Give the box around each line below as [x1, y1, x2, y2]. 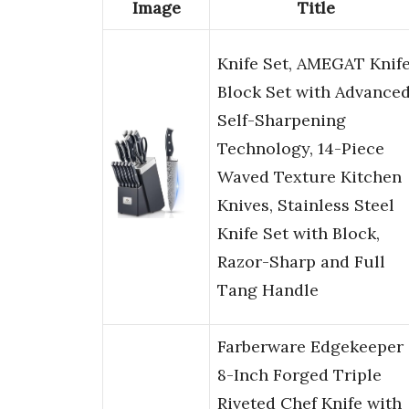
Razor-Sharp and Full [217, 251, 385, 273]
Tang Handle [217, 279, 319, 301]
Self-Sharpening [217, 110, 346, 131]
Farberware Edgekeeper [217, 336, 404, 358]
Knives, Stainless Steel [217, 194, 394, 216]
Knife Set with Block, [217, 223, 380, 245]
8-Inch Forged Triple [217, 364, 382, 386]
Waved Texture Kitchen [217, 166, 402, 188]
